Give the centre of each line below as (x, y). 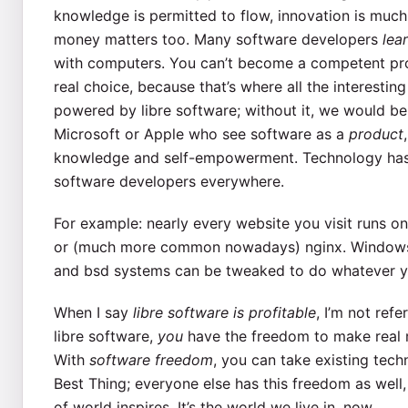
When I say (93, 312)
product (376, 133)
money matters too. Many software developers (218, 39)
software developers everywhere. (168, 181)
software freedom (151, 359)
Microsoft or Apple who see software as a (201, 133)
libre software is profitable (224, 312)
